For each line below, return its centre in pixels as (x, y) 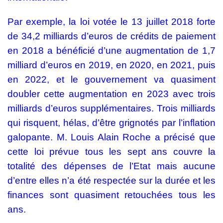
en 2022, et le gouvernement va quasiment (111, 80)
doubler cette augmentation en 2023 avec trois (111, 94)
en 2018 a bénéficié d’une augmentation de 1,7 (111, 51)
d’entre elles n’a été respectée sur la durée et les (111, 181)
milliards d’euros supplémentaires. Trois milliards (111, 109)
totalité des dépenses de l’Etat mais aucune (111, 166)
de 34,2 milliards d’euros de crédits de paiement (111, 36)
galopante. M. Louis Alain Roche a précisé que (111, 137)
